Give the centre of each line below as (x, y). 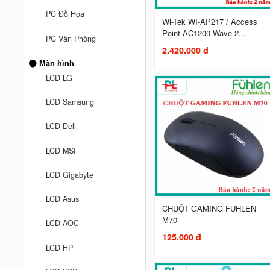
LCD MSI (61, 150)
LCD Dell (61, 126)
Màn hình (56, 63)
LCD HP (60, 247)
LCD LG (59, 77)
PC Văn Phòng (71, 38)
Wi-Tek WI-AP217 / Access (209, 22)
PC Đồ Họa (65, 14)
